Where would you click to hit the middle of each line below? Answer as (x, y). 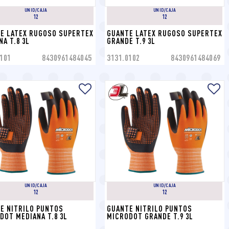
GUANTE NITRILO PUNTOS (150, 208)
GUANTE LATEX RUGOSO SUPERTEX (165, 33)
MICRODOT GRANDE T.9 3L (150, 216)
